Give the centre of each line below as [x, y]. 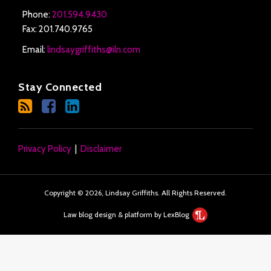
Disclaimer [101, 149]
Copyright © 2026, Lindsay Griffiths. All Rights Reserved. [135, 193]
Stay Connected [60, 87]
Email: [34, 49]
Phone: [37, 14]
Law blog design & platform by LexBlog [127, 214]
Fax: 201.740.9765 [57, 29]
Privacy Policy [45, 149]
